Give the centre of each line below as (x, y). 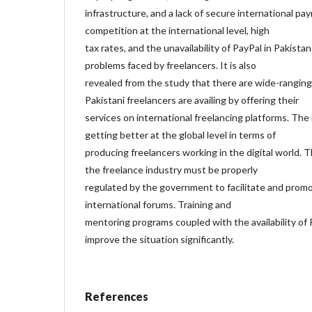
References (117, 296)
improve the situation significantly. (159, 239)
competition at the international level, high (177, 30)
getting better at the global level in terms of (180, 134)
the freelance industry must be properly (171, 169)
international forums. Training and (158, 204)
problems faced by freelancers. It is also (171, 65)
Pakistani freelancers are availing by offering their (192, 100)
